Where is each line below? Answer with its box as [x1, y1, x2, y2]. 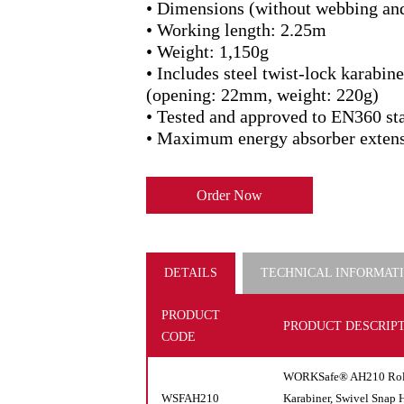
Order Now [197, 188, 262, 203]
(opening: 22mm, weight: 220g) [146, 85, 379, 105]
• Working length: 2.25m [146, 20, 326, 40]
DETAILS [164, 266, 217, 280]
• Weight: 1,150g [146, 41, 269, 61]
